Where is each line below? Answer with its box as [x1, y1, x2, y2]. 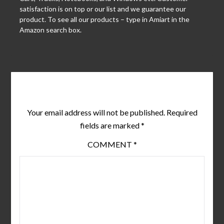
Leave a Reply [73, 82, 151, 99]
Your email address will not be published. [26, 107, 165, 117]
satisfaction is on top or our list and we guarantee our [19, 4, 186, 13]
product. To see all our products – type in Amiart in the [19, 15, 189, 24]
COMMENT [87, 139, 133, 149]
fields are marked [79, 120, 141, 130]
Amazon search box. [19, 25, 81, 34]
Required [166, 107, 197, 117]
